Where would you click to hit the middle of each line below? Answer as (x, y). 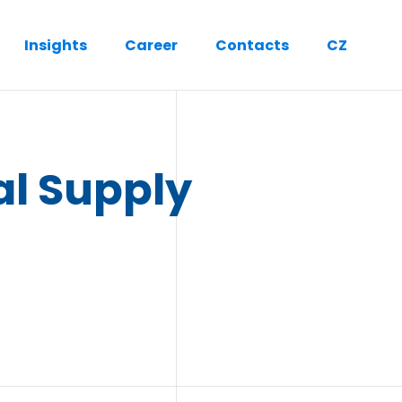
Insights (56, 45)
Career (151, 45)
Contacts (252, 45)
